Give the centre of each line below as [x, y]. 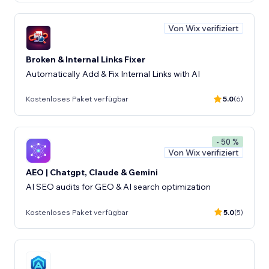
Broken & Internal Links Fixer [86, 59]
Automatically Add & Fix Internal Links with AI [113, 74]
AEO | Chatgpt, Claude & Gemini [92, 172]
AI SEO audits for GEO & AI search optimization [118, 187]
